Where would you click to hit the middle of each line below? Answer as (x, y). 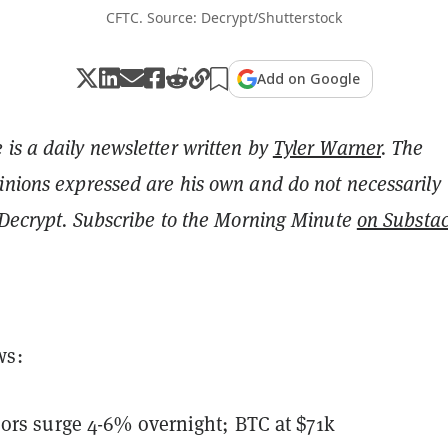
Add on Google (308, 78)
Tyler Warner (327, 147)
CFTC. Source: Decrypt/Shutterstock (224, 17)
